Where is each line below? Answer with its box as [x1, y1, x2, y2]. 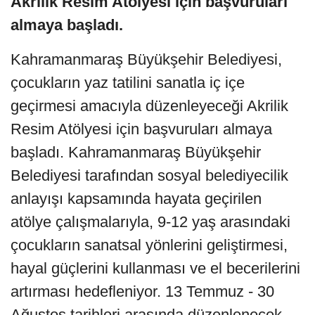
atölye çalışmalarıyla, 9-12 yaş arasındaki [11, 213, 290, 231]
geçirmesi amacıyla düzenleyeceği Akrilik [11, 97, 288, 115]
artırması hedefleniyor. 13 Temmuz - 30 [11, 283, 274, 301]
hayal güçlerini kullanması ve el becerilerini [11, 259, 300, 278]
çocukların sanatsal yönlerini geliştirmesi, [11, 236, 288, 255]
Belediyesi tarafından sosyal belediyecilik [11, 167, 288, 185]
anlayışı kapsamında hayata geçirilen [11, 190, 262, 208]
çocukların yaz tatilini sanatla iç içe [11, 74, 245, 92]
